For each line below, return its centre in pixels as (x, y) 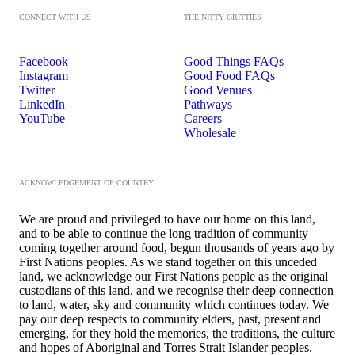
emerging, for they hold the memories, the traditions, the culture (177, 334)
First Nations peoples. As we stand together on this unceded (168, 262)
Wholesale (210, 133)
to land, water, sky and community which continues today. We (174, 305)
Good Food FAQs (229, 76)
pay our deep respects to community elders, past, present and (170, 319)
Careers (203, 119)
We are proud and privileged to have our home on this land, (167, 219)
